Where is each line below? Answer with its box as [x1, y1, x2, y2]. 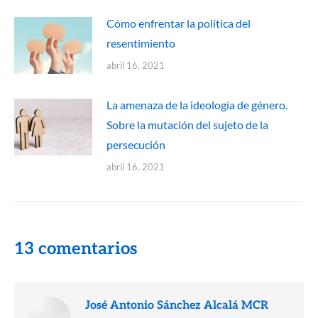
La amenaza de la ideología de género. [106, 97, 287, 111]
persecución [106, 137, 165, 151]
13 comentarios [14, 238, 137, 259]
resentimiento [106, 35, 175, 50]
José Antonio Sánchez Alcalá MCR [85, 298, 268, 312]
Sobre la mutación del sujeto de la [106, 117, 268, 131]
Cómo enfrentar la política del [106, 16, 251, 30]
